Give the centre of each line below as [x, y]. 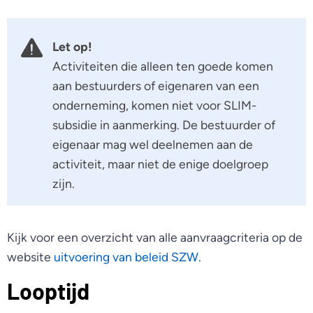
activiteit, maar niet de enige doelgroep [160, 163]
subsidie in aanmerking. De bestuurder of [164, 124]
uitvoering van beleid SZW [126, 257]
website [30, 257]
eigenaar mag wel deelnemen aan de [153, 144]
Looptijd [48, 290]
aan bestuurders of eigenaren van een [156, 85]
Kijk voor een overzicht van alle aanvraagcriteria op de [155, 238]
